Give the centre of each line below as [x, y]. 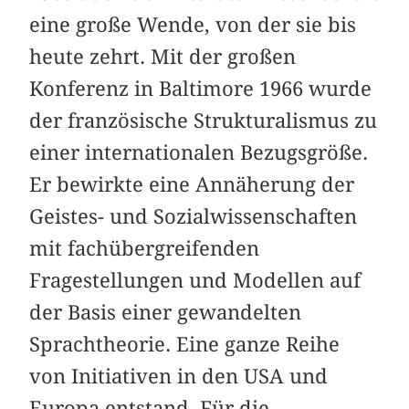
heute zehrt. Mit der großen [163, 56]
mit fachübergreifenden [145, 248]
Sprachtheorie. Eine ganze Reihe [185, 344]
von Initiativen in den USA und [179, 376]
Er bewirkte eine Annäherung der [192, 184]
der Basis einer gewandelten [166, 312]
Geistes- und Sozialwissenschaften [194, 216]
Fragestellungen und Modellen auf [195, 280]
